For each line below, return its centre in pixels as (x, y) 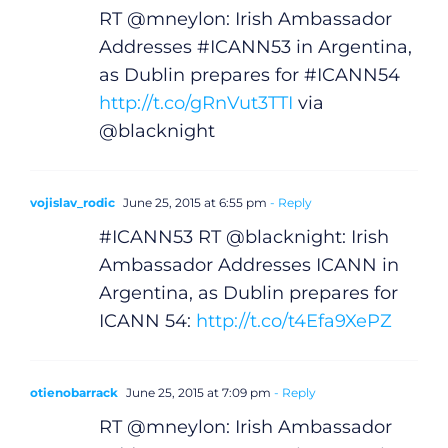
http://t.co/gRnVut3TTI (195, 102)
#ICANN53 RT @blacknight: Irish (243, 236)
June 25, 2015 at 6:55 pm (193, 202)
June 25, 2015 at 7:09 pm (196, 392)
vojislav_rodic (72, 202)
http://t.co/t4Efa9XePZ (293, 320)
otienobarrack (73, 392)
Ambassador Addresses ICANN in (248, 264)
